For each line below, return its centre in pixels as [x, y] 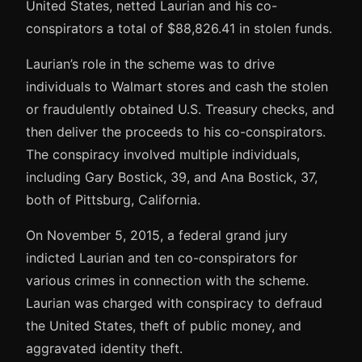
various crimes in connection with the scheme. [167, 281]
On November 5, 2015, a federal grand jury [157, 236]
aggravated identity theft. [104, 349]
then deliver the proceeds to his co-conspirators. [176, 132]
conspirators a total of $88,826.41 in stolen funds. [179, 29]
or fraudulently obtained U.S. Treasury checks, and [180, 109]
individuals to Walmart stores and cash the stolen [177, 87]
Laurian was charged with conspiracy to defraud [174, 303]
